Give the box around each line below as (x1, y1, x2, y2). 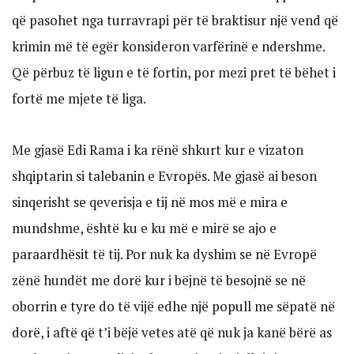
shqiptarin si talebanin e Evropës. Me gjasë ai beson (12, 166, 317, 185)
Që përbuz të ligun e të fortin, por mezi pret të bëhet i (12, 63, 336, 82)
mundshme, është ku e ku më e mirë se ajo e (12, 218, 277, 237)
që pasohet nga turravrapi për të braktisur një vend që (12, 11, 338, 30)
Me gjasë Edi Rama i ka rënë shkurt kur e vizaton (12, 140, 303, 159)
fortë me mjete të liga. (12, 89, 146, 108)
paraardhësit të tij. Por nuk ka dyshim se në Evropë (12, 244, 317, 263)
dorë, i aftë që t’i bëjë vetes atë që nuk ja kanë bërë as (12, 322, 332, 341)
